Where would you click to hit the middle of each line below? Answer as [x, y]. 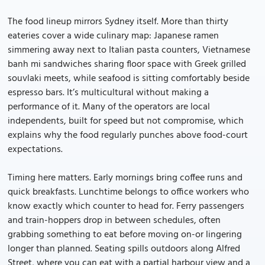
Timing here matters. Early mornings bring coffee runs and [125, 178]
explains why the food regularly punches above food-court [128, 135]
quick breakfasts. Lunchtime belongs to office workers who [128, 192]
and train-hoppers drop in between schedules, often [114, 221]
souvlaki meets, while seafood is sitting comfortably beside [129, 79]
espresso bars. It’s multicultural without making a [108, 93]
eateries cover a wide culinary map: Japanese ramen [113, 36]
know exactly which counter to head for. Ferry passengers [126, 206]
